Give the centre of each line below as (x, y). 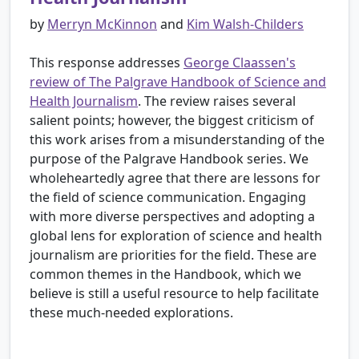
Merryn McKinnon (102, 24)
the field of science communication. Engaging (168, 198)
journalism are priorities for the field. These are (173, 255)
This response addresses (107, 63)
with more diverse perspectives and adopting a (172, 217)
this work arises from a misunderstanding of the (177, 140)
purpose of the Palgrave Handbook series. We (169, 159)
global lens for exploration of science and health (176, 236)
